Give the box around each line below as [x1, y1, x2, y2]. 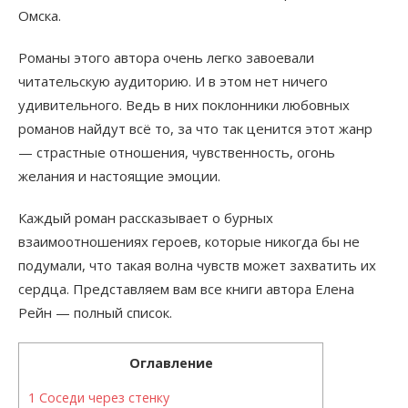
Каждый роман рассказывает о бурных [18, 209, 273, 228]
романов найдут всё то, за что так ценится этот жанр [18, 119, 372, 138]
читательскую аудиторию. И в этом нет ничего [18, 72, 328, 91]
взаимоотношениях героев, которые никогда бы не [18, 232, 360, 251]
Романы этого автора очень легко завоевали [18, 48, 314, 67]
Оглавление [128, 354, 213, 372]
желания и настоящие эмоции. [18, 167, 220, 186]
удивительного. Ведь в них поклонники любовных [18, 96, 350, 115]
